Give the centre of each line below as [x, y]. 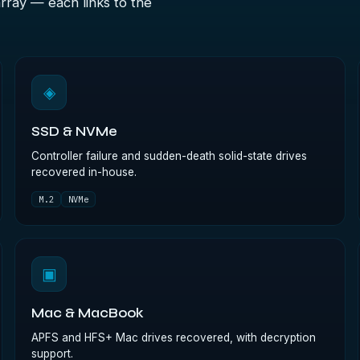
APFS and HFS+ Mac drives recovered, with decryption [174, 337]
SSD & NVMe [75, 132]
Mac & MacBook [88, 313]
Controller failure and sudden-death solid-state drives [170, 156]
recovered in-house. [84, 172]
